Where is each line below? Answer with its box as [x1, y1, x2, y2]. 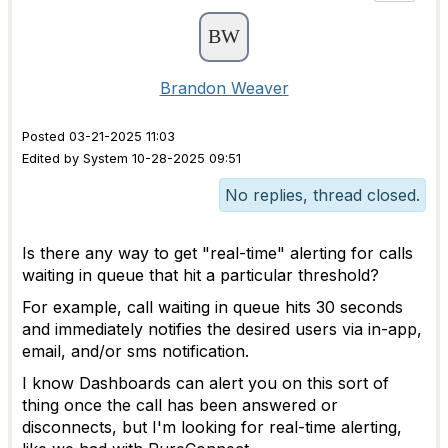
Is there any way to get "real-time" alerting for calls [22, 243, 413, 263]
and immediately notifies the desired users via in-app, [22, 319, 422, 339]
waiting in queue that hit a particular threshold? [22, 265, 379, 285]
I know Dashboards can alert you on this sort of [22, 373, 389, 393]
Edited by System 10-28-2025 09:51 [22, 151, 241, 166]
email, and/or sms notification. [22, 341, 249, 361]
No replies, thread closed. [225, 185, 420, 205]
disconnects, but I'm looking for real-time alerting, [22, 417, 402, 437]
